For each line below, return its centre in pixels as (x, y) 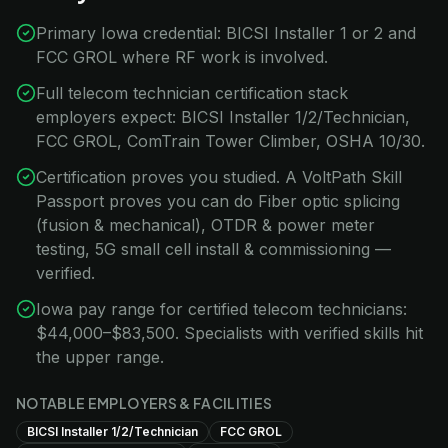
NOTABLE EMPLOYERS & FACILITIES (144, 403)
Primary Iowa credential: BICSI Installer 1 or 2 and (226, 33)
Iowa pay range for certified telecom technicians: (221, 309)
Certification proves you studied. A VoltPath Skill (219, 177)
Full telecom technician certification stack (192, 93)
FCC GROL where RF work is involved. (182, 57)
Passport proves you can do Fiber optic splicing (218, 201)
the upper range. (100, 357)
